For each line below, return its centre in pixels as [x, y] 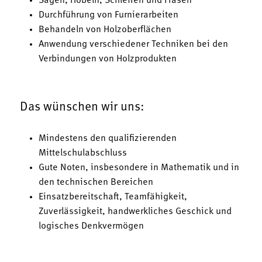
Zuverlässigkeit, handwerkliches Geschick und [135, 212]
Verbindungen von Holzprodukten [108, 59]
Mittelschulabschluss [83, 154]
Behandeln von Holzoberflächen [105, 30]
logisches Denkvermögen [91, 227]
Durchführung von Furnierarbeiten [108, 15]
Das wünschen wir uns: [82, 108]
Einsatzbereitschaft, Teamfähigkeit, [113, 197]
